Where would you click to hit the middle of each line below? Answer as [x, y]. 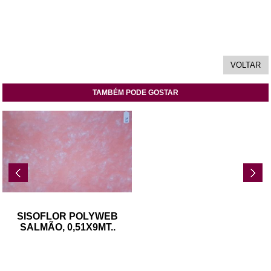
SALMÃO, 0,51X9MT [65, 227]
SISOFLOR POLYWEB [68, 216]
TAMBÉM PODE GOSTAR [135, 93]
